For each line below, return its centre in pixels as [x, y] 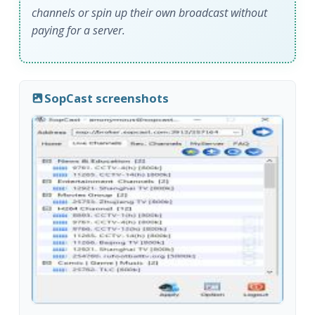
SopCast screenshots [106, 98]
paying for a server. [79, 30]
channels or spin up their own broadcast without [150, 12]
